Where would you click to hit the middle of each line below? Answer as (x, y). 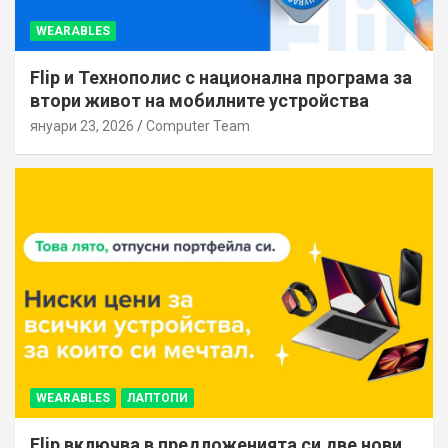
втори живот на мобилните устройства (199, 100)
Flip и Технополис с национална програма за (221, 77)
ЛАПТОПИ (157, 398)
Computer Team (198, 125)
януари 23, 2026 (82, 125)
